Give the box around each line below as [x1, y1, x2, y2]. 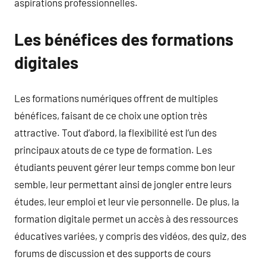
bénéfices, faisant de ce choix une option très [14, 109, 207, 121]
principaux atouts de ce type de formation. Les [14, 143, 212, 156]
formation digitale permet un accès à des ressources [14, 212, 238, 224]
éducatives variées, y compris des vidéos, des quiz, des [14, 229, 246, 242]
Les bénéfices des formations [14, 29, 233, 49]
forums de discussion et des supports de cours [14, 246, 211, 259]
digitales [14, 52, 78, 72]
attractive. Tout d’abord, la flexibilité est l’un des [14, 126, 217, 138]
